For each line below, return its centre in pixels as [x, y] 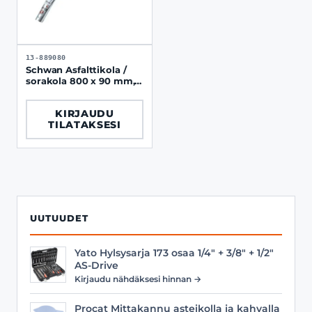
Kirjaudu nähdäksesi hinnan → [138, 279]
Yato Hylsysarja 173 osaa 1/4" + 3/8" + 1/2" [174, 252]
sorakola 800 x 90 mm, [48, 81]
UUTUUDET [59, 218]
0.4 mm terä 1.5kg [68, 92]
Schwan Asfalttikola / [76, 70]
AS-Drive [96, 265]
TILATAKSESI [85, 125]
